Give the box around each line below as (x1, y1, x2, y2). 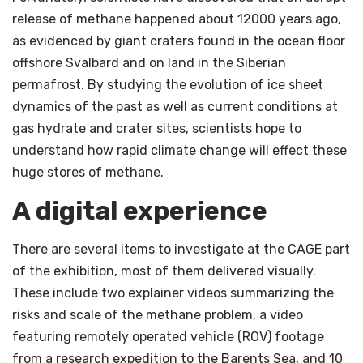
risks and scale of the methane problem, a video (12, 306, 303, 322)
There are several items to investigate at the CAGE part (12, 241, 350, 257)
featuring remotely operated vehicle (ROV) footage (12, 328, 324, 344)
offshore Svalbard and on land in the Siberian (12, 54, 286, 70)
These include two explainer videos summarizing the (12, 284, 334, 301)
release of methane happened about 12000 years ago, (12, 11, 341, 27)
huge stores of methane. (12, 164, 164, 180)
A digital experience (12, 194, 267, 226)
